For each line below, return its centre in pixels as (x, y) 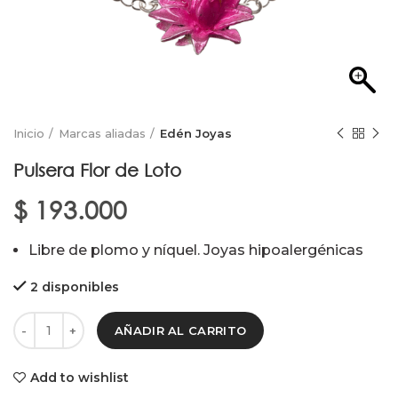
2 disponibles (75, 287)
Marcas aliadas (102, 133)
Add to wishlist (80, 378)
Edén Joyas (196, 133)
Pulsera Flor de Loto (97, 170)
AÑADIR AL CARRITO (181, 330)
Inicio (29, 133)
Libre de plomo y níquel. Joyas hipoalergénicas (196, 250)
